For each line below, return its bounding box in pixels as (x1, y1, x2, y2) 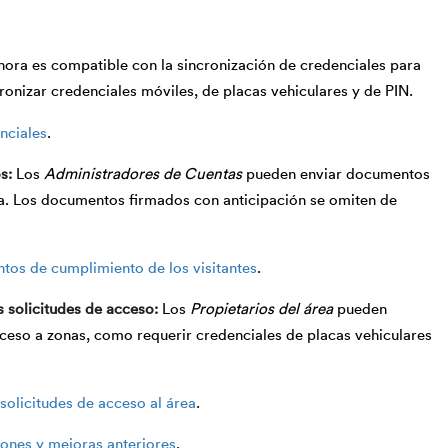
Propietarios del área (190, 301, 333, 317)
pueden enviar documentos (242, 166, 430, 182)
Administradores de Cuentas (44, 166, 242, 182)
